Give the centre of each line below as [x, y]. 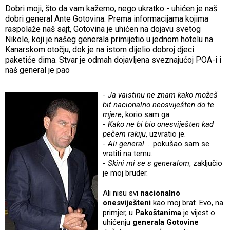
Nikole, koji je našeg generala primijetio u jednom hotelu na [109, 39]
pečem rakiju [124, 134]
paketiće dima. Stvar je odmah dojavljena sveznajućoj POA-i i [113, 60]
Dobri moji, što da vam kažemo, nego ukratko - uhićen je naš [111, 8]
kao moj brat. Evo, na [187, 203]
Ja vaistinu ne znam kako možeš [163, 95]
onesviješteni [127, 203]
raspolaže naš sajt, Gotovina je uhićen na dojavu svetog [103, 29]
